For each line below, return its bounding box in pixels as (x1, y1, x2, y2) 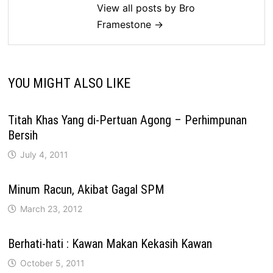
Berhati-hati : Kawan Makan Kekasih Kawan (8, 236, 213, 251)
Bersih (8, 127, 38, 143)
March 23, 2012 (20, 203, 83, 214)
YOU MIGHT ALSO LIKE (8, 75, 131, 91)
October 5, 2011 (20, 257, 85, 268)
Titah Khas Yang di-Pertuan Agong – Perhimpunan (8, 112, 247, 127)
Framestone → (97, 18, 164, 30)
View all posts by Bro (97, 1, 196, 14)
